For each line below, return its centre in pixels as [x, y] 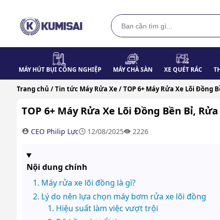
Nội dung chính [57, 167]
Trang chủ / [35, 89]
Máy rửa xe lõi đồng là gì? [88, 182]
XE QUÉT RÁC [183, 69]
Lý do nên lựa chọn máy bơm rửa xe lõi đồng [124, 196]
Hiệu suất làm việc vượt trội [107, 208]
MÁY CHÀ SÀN [133, 69]
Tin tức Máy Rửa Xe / [88, 89]
